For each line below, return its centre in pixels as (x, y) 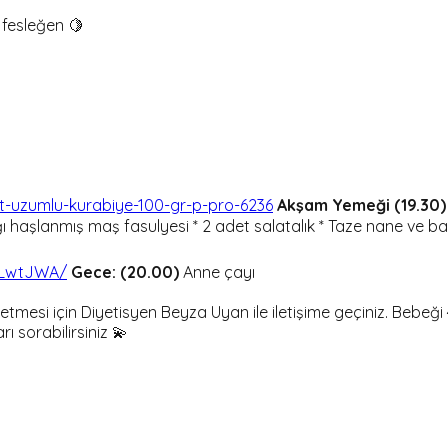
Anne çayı (217, 272)
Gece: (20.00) (125, 272)
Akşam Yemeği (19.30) (361, 205)
